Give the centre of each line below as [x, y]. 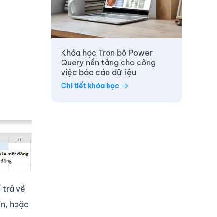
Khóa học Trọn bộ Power [107, 53]
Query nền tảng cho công [108, 63]
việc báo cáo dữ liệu [99, 72]
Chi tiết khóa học [90, 85]
